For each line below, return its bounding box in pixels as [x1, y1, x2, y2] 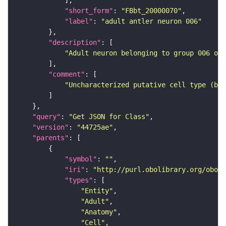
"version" [32, 123, 69, 132]
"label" [65, 17, 93, 26]
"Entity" [81, 187, 113, 195]
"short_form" [65, 7, 113, 15]
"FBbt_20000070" [121, 7, 182, 15]
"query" [32, 112, 61, 121]
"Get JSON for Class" [69, 112, 149, 121]
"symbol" [65, 155, 97, 163]
